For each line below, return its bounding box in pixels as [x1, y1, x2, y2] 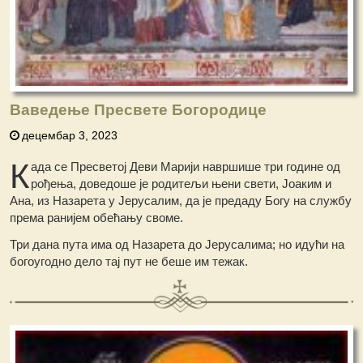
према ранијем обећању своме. [10, 211, 184, 225]
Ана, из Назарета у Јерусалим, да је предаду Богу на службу [10, 194, 352, 208]
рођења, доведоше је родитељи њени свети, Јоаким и [31, 177, 332, 191]
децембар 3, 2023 [22, 129, 118, 143]
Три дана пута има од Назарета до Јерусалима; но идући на [10, 237, 345, 252]
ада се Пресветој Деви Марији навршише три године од [31, 160, 341, 174]
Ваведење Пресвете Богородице [10, 101, 267, 119]
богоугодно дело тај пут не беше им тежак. [10, 254, 249, 269]
